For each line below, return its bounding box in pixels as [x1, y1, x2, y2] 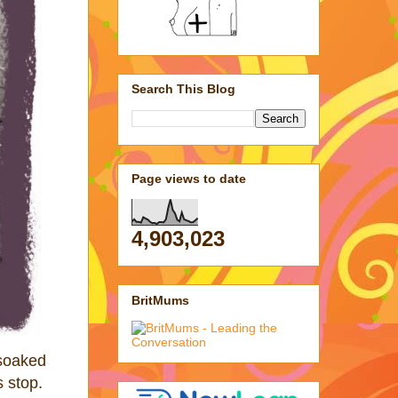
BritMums [131, 292, 189, 307]
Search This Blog [131, 81, 235, 96]
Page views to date [131, 171, 246, 187]
